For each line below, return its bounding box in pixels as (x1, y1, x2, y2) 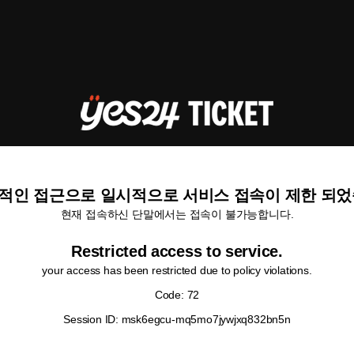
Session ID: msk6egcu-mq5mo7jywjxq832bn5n (63, 313, 291, 326)
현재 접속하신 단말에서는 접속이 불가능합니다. (60, 208, 294, 220)
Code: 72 (154, 288, 200, 301)
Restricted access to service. (71, 243, 283, 260)
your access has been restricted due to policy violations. (42, 264, 312, 277)
